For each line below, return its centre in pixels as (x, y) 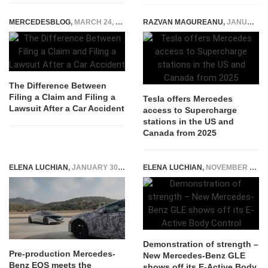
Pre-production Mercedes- (62, 254)
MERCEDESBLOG (40, 22)
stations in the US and (188, 121)
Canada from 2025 (180, 133)
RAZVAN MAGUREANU (183, 22)
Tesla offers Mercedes (188, 99)
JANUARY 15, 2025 (237, 22)
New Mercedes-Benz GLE (194, 255)
